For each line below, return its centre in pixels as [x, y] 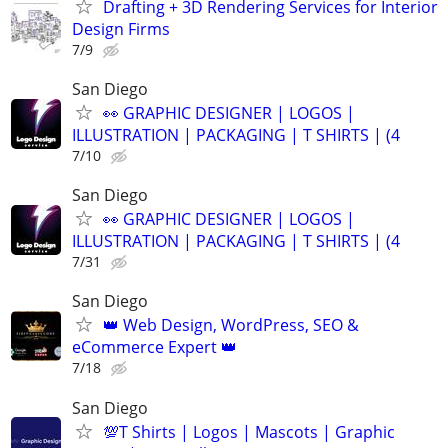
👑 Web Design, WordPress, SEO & [231, 325]
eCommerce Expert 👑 [154, 347]
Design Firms [121, 28]
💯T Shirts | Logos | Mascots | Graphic [249, 431]
